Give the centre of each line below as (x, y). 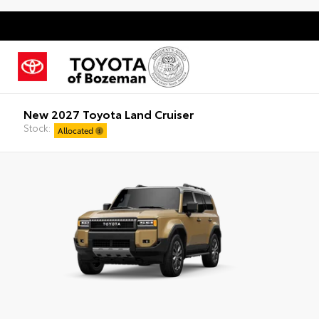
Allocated (77, 130)
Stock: (37, 127)
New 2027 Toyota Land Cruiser (109, 113)
